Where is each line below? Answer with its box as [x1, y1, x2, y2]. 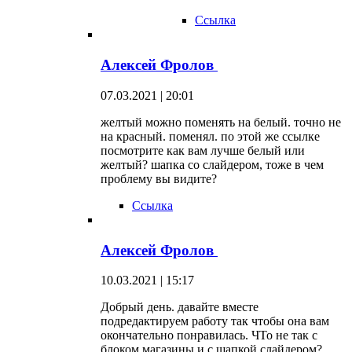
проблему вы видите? [101, 171, 217, 185]
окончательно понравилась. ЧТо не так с [101, 328, 317, 343]
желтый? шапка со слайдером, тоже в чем [101, 157, 324, 171]
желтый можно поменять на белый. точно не [101, 115, 341, 129]
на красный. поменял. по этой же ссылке [101, 129, 320, 143]
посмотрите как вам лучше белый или [101, 143, 305, 157]
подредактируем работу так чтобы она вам [101, 314, 329, 328]
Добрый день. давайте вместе [101, 300, 258, 314]
